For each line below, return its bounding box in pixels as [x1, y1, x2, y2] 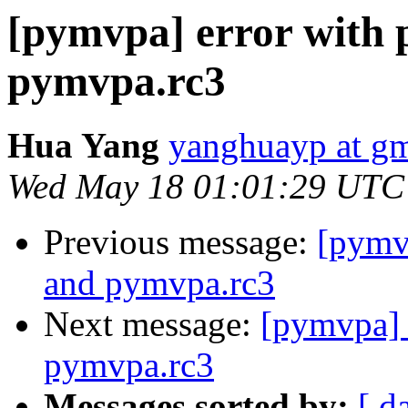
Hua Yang [7, 126, 159, 166]
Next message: [44, 304, 260, 344]
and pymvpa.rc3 [44, 263, 275, 303]
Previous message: [44, 222, 317, 262]
